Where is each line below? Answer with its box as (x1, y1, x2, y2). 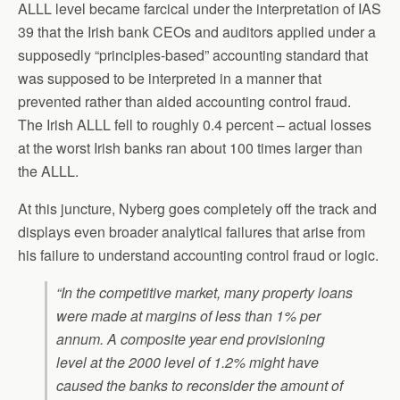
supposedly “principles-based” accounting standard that (18, 45, 368, 65)
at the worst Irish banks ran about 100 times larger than (18, 137, 362, 158)
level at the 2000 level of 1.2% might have (56, 352, 319, 372)
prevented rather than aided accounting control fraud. (18, 91, 354, 112)
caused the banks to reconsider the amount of (56, 375, 343, 396)
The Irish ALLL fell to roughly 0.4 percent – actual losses (18, 114, 371, 135)
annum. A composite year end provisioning (56, 329, 325, 349)
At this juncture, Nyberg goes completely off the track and (18, 198, 377, 219)
